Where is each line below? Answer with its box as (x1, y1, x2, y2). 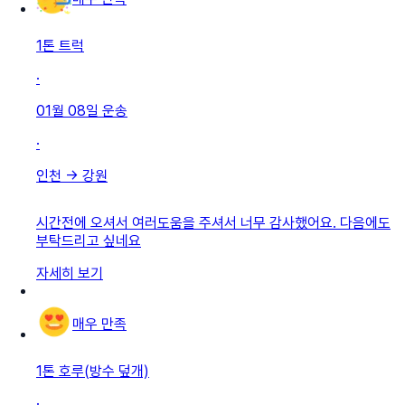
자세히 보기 (36, 264, 103, 282)
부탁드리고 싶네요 (36, 231, 141, 250)
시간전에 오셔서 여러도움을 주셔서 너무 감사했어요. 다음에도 (36, 213, 391, 231)
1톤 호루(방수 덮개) (36, 362, 149, 380)
